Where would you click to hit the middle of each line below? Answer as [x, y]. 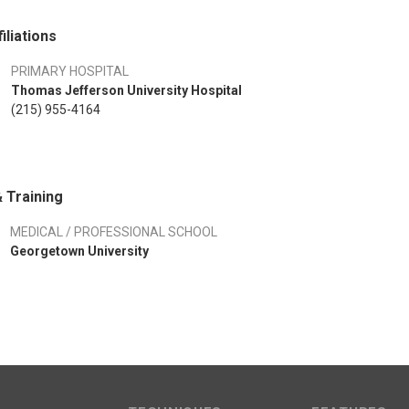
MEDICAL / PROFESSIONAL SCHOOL [113, 232]
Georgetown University [79, 251]
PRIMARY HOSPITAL [69, 71]
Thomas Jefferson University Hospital [126, 90]
